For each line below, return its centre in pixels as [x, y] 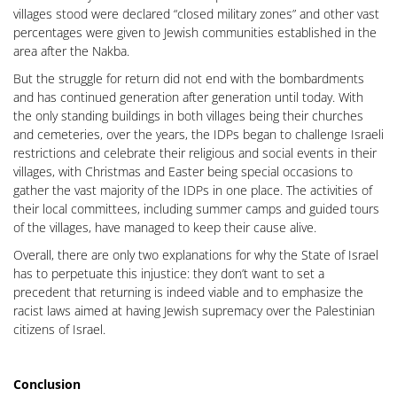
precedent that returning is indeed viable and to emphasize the [188, 292]
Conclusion [47, 384]
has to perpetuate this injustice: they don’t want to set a [169, 273]
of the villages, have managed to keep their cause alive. [165, 227]
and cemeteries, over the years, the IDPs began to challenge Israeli [198, 134]
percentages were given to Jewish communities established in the [195, 32]
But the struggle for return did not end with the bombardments [189, 78]
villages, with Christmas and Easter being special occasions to [183, 171]
